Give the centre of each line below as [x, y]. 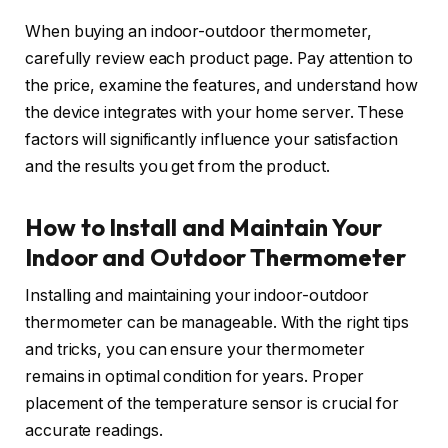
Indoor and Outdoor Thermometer [215, 257]
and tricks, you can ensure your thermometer [195, 350]
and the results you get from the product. [177, 166]
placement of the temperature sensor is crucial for [212, 404]
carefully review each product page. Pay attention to [219, 58]
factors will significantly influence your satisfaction [211, 139]
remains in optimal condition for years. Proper [195, 377]
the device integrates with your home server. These [215, 112]
